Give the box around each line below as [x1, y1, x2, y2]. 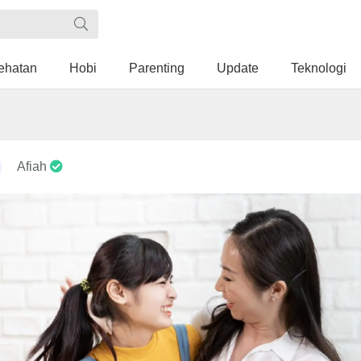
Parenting [129, 61, 185, 75]
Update [217, 61, 259, 75]
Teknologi [291, 61, 346, 75]
